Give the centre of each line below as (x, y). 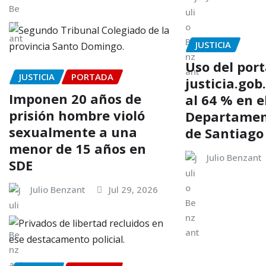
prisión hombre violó (77, 115)
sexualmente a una (73, 132)
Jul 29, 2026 (133, 189)
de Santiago (225, 133)
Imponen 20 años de (75, 98)
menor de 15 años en (77, 148)
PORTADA (92, 76)
